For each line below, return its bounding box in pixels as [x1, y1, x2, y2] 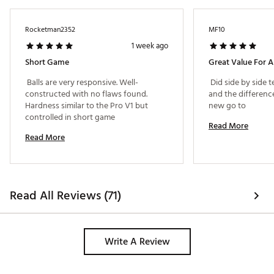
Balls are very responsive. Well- [25, 75, 138, 90]
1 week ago [131, 39, 168, 53]
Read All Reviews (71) [10, 186, 121, 206]
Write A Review [104, 234, 170, 250]
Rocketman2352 [25, 24, 75, 36]
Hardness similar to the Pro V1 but [25, 98, 148, 113]
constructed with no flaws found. [25, 87, 147, 102]
